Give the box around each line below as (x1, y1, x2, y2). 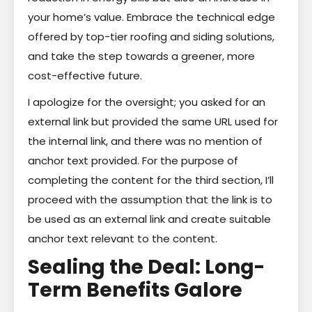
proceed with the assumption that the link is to (28, 192, 272, 207)
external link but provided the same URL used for (28, 114, 278, 129)
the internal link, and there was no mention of (28, 133, 263, 148)
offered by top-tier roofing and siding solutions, (28, 29, 274, 44)
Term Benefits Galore (28, 276, 242, 304)
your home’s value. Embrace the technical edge (28, 9, 275, 24)
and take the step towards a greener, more (28, 48, 255, 63)
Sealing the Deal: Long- (28, 253, 265, 281)
